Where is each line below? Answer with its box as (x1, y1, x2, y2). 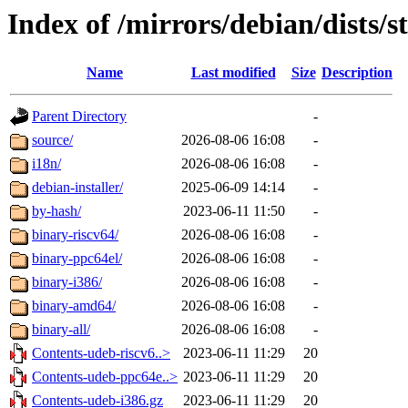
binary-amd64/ (32, 298, 116, 314)
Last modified (190, 65, 276, 81)
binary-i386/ (32, 274, 102, 291)
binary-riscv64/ (32, 227, 118, 243)
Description (321, 65, 393, 81)
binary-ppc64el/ (32, 250, 122, 267)
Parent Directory (32, 108, 127, 125)
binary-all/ (32, 321, 90, 338)
